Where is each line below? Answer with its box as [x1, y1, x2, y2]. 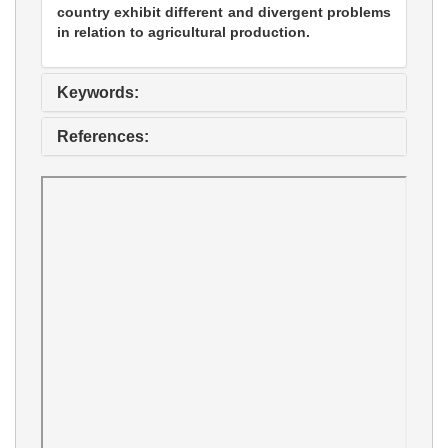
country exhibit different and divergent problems [57, 4, 391, 21]
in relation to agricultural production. [57, 24, 310, 41]
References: [57, 128, 149, 146]
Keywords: [57, 84, 139, 102]
